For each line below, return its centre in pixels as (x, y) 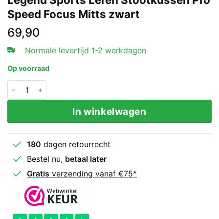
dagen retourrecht (76, 144)
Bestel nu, (46, 159)
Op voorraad (28, 68)
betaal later (86, 159)
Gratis (38, 173)
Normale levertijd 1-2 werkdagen (86, 51)
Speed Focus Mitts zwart (74, 14)
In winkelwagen (109, 111)
